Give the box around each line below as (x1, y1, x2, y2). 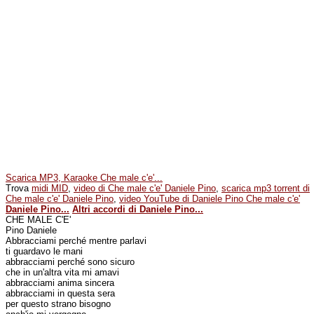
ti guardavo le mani (6, 246, 83, 257)
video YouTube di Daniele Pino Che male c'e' (119, 193, 300, 204)
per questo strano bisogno (6, 299, 111, 309)
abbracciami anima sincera (6, 278, 114, 288)
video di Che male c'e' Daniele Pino (74, 183, 216, 193)
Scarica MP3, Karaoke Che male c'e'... (6, 172, 163, 183)
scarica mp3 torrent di (221, 183, 310, 193)
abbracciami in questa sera (6, 288, 115, 299)
